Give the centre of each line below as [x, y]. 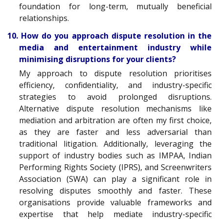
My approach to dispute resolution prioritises [115, 74]
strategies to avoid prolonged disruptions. [115, 97]
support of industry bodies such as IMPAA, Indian [115, 156]
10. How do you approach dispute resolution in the [109, 36]
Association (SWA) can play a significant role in [115, 179]
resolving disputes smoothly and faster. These [115, 191]
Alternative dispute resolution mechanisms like [115, 109]
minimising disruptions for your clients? [98, 59]
